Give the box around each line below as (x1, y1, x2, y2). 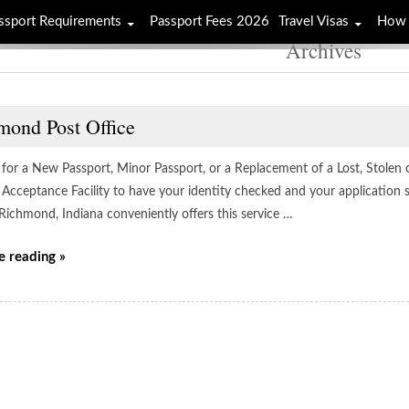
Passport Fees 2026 (150, 15, 269, 28)
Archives (285, 37, 362, 64)
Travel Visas (278, 15, 349, 28)
